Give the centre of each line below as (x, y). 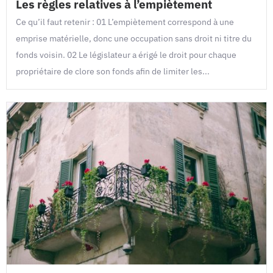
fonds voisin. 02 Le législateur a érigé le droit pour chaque (126, 55)
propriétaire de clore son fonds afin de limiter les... (113, 71)
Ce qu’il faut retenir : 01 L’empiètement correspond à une (125, 22)
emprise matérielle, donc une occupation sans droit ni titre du (134, 38)
